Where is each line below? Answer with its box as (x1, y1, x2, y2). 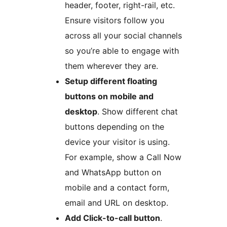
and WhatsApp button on (65, 167, 161, 177)
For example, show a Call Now (65, 152, 181, 162)
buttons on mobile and (65, 91, 154, 101)
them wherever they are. (65, 60, 158, 71)
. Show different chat (97, 106, 178, 117)
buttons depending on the (65, 121, 164, 132)
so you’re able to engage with (65, 45, 179, 56)
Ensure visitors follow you (65, 15, 164, 25)
